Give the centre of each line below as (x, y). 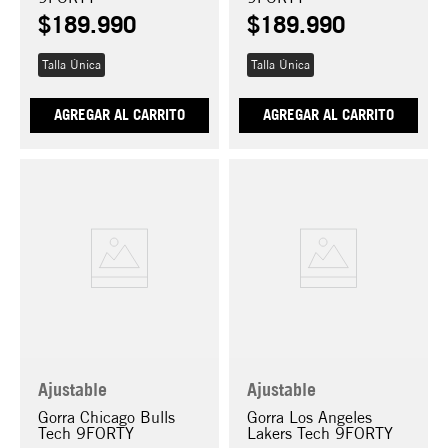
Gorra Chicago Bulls (106, 417)
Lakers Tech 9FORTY (320, 433)
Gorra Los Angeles (309, 417)
